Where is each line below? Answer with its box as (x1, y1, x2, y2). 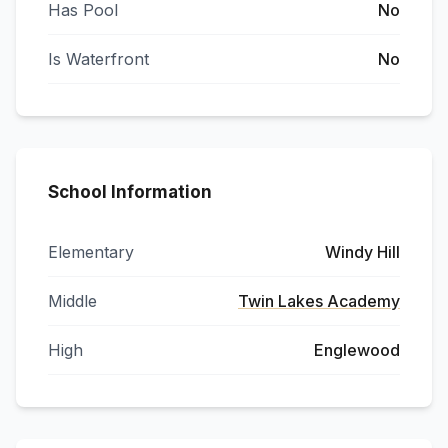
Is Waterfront (48, 49, 149, 69)
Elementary (48, 242, 134, 262)
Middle (48, 291, 97, 311)
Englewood (314, 340, 400, 360)
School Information (48, 182, 212, 202)
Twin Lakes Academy (238, 291, 400, 311)
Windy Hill (325, 242, 400, 262)
